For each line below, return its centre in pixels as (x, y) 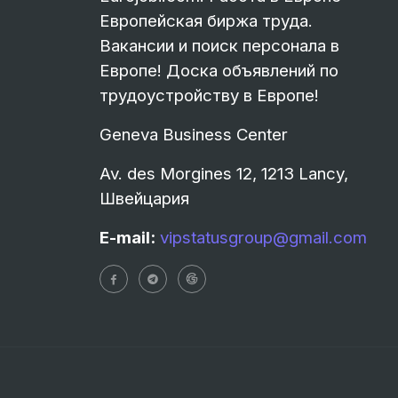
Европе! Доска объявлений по (219, 71)
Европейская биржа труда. (206, 21)
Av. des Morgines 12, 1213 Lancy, (224, 174)
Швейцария (144, 199)
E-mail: (127, 238)
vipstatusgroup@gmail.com (263, 238)
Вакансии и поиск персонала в (219, 46)
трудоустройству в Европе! (209, 96)
